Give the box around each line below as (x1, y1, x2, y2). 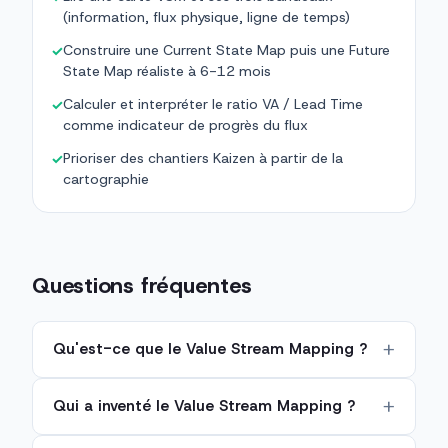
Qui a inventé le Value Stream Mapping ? (53, 396, 355, 417)
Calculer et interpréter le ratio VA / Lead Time (63, 95, 363, 114)
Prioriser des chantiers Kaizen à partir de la (63, 149, 343, 168)
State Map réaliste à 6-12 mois (63, 62, 271, 81)
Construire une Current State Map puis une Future (63, 41, 390, 60)
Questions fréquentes (32, 271, 252, 301)
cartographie (63, 170, 149, 189)
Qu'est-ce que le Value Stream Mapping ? (53, 339, 367, 360)
